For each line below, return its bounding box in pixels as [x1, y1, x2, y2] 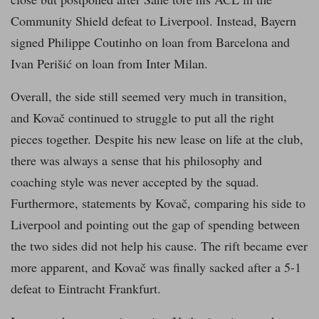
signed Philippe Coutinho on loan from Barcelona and [11, 33, 290, 51]
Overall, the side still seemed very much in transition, [11, 88, 287, 105]
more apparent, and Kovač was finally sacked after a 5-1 [11, 258, 301, 276]
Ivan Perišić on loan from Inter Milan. [11, 55, 208, 73]
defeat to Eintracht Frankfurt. [11, 280, 161, 298]
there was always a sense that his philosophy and [11, 152, 262, 169]
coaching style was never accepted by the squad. [11, 173, 259, 191]
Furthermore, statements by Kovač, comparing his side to [11, 194, 305, 212]
